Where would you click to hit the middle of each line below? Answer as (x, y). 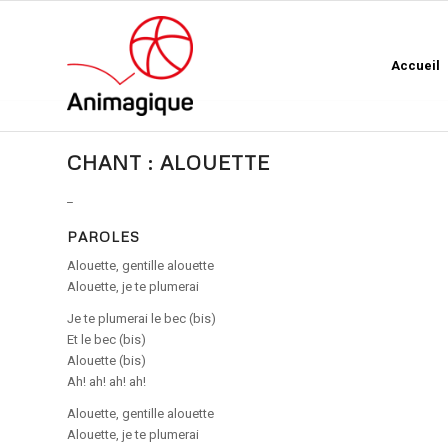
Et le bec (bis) (106, 340)
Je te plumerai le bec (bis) (141, 319)
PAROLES (103, 236)
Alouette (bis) (106, 361)
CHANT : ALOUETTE (168, 162)
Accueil (415, 65)
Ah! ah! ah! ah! (106, 382)
